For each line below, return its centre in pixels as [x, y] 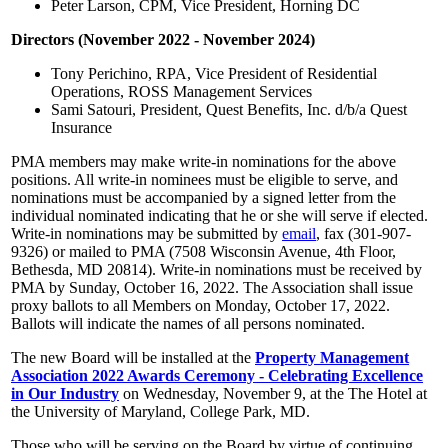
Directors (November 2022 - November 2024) [163, 39]
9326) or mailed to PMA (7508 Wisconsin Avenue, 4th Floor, [203, 251]
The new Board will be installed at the [133, 357]
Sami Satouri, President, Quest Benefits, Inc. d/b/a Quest [229, 109]
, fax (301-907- [363, 233]
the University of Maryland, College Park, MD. [160, 411]
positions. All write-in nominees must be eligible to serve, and [204, 179]
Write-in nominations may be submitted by [146, 233]
